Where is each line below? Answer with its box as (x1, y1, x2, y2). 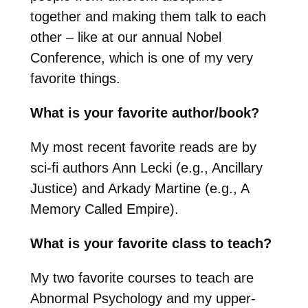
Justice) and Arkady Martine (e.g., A (30, 181, 249, 197)
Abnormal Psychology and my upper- (30, 291, 256, 307)
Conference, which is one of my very (30, 50, 253, 66)
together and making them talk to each (30, 9, 266, 25)
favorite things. (30, 71, 120, 87)
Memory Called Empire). (30, 201, 179, 217)
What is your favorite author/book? (30, 105, 259, 121)
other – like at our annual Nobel (30, 30, 221, 45)
